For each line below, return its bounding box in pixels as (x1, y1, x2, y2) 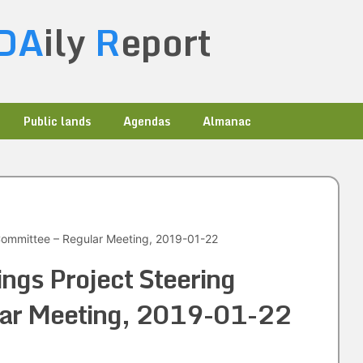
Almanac (203, 112, 251, 130)
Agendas (123, 112, 170, 130)
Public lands (23, 112, 91, 130)
